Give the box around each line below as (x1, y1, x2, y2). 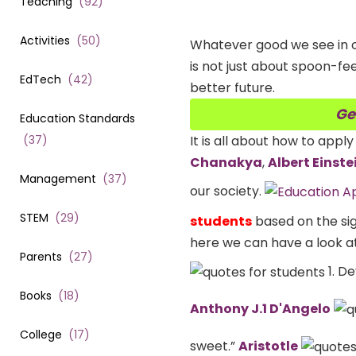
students (190, 212, 252, 231)
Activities (20, 32, 70, 48)
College (20, 326, 62, 342)
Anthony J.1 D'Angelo (190, 299, 331, 318)
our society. (190, 181, 265, 200)
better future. (190, 79, 275, 98)
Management (20, 170, 96, 187)
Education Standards (20, 110, 135, 126)
